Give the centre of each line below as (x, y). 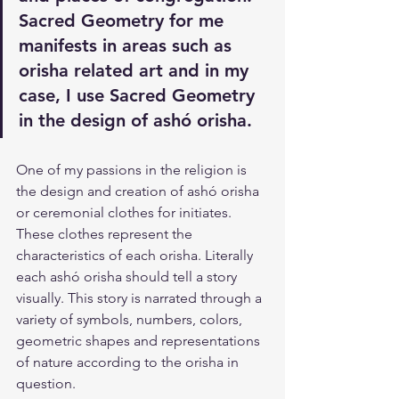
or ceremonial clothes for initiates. (126, 212)
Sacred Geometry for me (124, 20)
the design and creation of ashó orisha (139, 191)
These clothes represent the (106, 234)
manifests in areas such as (128, 45)
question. (48, 383)
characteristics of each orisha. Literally (136, 255)
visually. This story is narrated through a (141, 298)
